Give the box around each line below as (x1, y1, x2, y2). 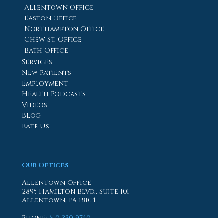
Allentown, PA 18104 (22, 196, 96, 205)
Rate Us (22, 121, 49, 131)
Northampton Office (24, 24, 104, 34)
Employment (22, 78, 68, 88)
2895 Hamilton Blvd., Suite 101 (22, 187, 129, 197)
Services (22, 57, 52, 67)
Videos (22, 100, 47, 109)
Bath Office (24, 45, 68, 55)
